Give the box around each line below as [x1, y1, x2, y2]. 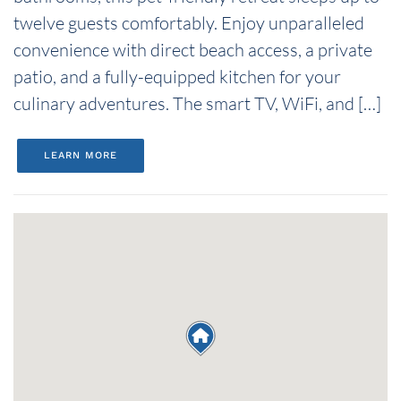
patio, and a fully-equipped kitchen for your [13, 65, 341, 88]
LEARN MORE [44, 149, 117, 161]
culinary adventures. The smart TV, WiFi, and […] [13, 92, 381, 115]
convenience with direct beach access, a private [13, 38, 372, 61]
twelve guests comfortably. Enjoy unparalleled [13, 12, 364, 34]
